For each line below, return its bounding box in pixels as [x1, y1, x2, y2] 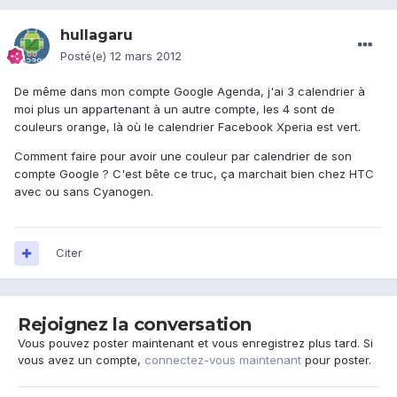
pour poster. [301, 353, 371, 368]
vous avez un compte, [18, 353, 144, 368]
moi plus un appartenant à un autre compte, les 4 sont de [14, 102, 335, 117]
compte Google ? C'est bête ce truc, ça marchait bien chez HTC [14, 167, 374, 182]
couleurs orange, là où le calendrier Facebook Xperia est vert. [14, 120, 361, 135]
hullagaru [60, 27, 133, 44]
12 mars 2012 [110, 49, 182, 64]
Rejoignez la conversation [18, 314, 252, 336]
